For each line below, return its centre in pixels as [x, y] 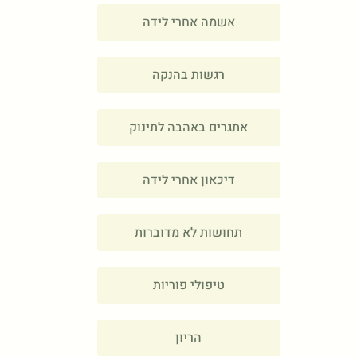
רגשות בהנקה [189, 75]
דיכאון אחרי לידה [188, 180]
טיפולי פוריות [188, 286]
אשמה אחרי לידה [188, 23]
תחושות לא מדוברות [189, 233]
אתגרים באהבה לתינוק [189, 128]
